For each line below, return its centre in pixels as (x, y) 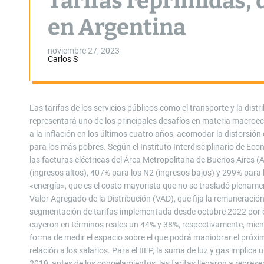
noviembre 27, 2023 (84, 51)
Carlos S (63, 59)
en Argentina (117, 27)
